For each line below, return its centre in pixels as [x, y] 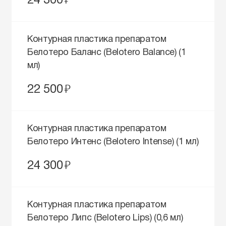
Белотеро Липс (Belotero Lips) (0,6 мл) [105, 218]
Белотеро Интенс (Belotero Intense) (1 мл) [113, 142]
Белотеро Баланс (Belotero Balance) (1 [107, 53]
